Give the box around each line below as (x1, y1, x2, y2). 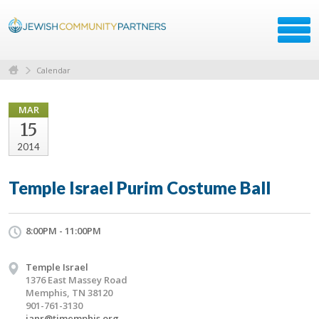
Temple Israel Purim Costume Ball (9, 177, 271, 198)
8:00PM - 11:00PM (26, 224, 101, 237)
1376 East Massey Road (26, 273, 127, 286)
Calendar (36, 64, 70, 75)
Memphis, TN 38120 (26, 286, 113, 299)
